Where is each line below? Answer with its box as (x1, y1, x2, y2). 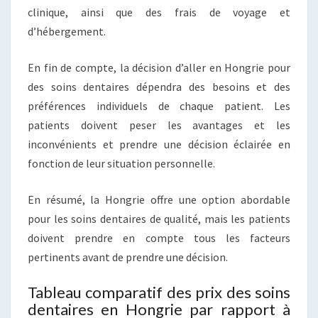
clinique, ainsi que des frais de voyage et (28, 4, 290, 19)
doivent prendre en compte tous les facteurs (28, 230, 290, 245)
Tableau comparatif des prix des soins (28, 282, 290, 302)
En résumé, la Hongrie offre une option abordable (28, 192, 290, 207)
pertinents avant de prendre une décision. (28, 249, 228, 264)
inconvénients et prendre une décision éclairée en (28, 136, 290, 151)
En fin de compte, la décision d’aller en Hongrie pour (28, 60, 290, 75)
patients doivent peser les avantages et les (28, 117, 290, 132)
